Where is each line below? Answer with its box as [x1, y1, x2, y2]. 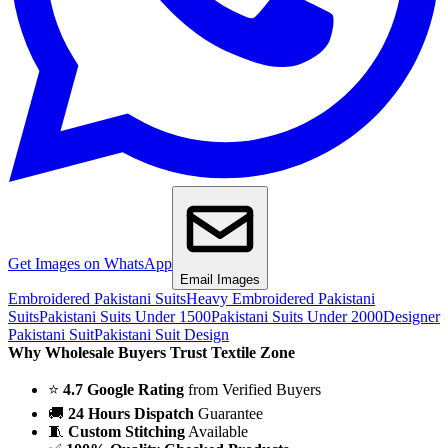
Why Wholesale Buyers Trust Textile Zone [8, 344, 295, 362]
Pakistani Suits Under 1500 [39, 308, 211, 326]
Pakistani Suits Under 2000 [211, 308, 383, 326]
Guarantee [194, 405, 263, 423]
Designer [383, 308, 440, 326]
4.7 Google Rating [63, 381, 184, 399]
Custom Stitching [68, 423, 185, 441]
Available [185, 423, 248, 441]
